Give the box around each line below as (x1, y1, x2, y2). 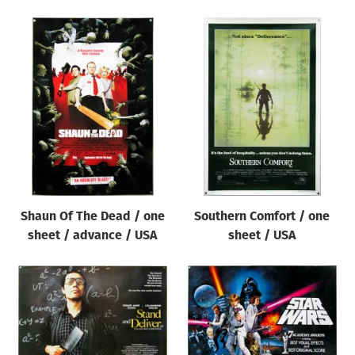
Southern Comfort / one (194, 210, 330, 223)
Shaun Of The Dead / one (20, 210, 165, 223)
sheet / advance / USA (28, 229, 158, 242)
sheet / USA (228, 229, 296, 242)
